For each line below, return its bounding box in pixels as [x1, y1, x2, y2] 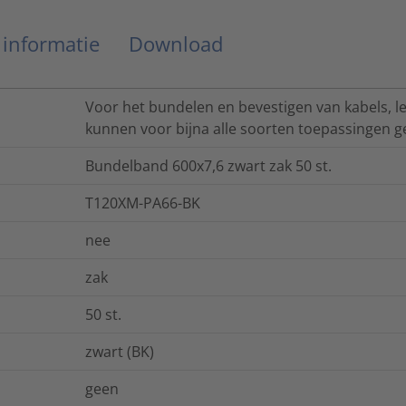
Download [129, 30, 223, 58]
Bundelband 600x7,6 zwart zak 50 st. [85, 156, 332, 177]
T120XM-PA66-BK [85, 193, 200, 214]
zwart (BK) [85, 342, 154, 362]
